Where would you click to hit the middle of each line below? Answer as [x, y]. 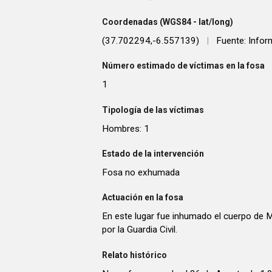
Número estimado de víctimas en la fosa [183, 66]
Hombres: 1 [126, 128]
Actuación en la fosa [143, 198]
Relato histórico [134, 255]
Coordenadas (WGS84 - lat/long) [168, 22]
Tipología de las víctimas [153, 110]
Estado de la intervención [153, 154]
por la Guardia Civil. [140, 230]
